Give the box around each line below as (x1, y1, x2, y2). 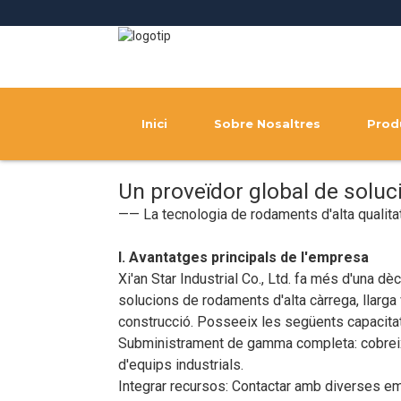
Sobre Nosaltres (214, 116, 320, 132)
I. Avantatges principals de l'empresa (118, 249, 369, 267)
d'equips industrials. (118, 356, 243, 374)
